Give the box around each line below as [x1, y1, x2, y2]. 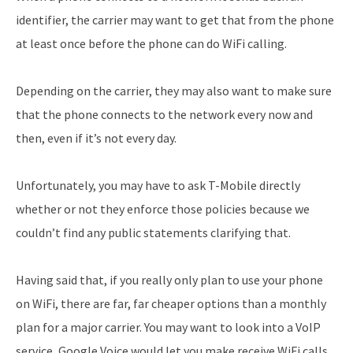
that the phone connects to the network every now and [16, 106, 313, 122]
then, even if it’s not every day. [16, 129, 176, 146]
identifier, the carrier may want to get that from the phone [16, 11, 334, 28]
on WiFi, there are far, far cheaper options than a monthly [16, 295, 326, 311]
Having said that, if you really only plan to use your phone [16, 271, 323, 288]
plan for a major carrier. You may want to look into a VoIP [16, 318, 321, 335]
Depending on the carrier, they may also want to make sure [16, 82, 332, 98]
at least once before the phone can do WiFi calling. [16, 35, 287, 51]
